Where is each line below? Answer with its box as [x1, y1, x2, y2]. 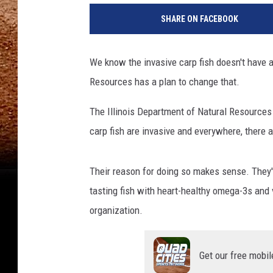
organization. [90, 204, 143, 217]
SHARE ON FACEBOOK [160, 14, 238, 24]
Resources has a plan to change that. [90, 76, 239, 88]
